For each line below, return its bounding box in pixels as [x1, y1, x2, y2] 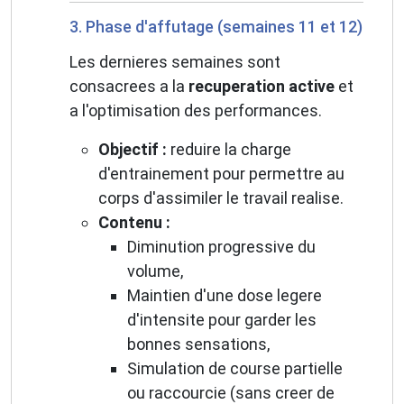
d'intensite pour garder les [127, 310, 317, 330]
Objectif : [98, 140, 167, 160]
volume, [127, 262, 183, 281]
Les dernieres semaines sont [69, 52, 280, 72]
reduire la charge [167, 140, 291, 160]
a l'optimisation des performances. [69, 101, 322, 121]
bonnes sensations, [127, 335, 270, 354]
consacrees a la [69, 77, 188, 96]
